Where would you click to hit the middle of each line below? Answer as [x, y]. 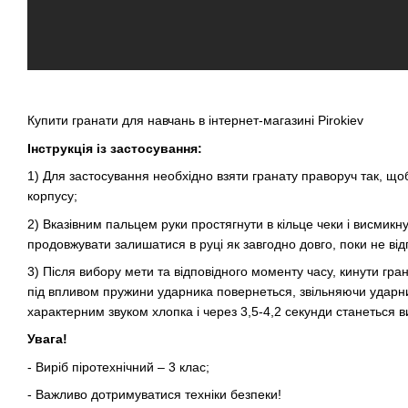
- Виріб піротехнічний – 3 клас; [118, 367]
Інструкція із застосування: [115, 148]
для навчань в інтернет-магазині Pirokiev [241, 121]
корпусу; [52, 196]
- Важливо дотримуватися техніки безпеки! [154, 395]
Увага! [47, 339]
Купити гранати [73, 121]
